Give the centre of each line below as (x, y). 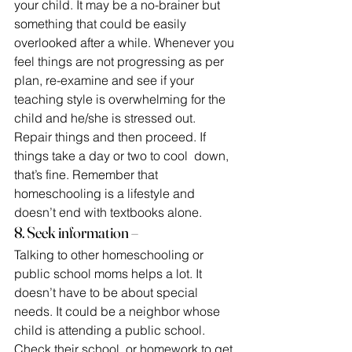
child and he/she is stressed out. (106, 118)
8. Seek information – (76, 232)
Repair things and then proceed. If (112, 137)
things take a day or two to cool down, (123, 156)
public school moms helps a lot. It (110, 273)
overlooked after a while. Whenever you (126, 42)
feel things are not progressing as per (121, 61)
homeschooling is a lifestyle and (106, 193)
